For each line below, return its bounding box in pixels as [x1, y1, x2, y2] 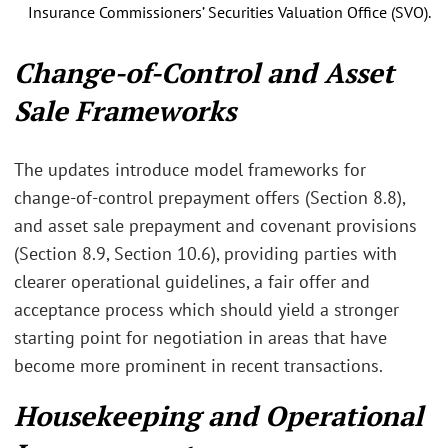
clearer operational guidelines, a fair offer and [14, 269, 370, 293]
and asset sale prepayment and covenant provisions [14, 213, 417, 237]
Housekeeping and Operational [14, 397, 423, 435]
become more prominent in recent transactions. [14, 353, 383, 377]
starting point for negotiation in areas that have [14, 325, 387, 349]
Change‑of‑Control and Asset [14, 53, 394, 91]
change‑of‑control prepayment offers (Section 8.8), [14, 185, 405, 209]
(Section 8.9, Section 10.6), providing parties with [14, 241, 397, 265]
